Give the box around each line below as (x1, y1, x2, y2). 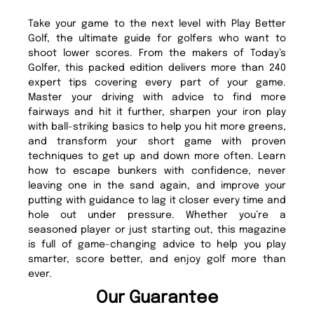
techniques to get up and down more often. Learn (28, 151, 286, 162)
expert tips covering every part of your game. (28, 78, 286, 88)
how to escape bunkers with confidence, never (28, 166, 286, 177)
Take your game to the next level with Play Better (28, 19, 286, 29)
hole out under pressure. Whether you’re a (28, 210, 286, 221)
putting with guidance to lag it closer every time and (28, 196, 286, 206)
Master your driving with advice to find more (28, 93, 286, 103)
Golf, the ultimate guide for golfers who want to (28, 34, 286, 44)
